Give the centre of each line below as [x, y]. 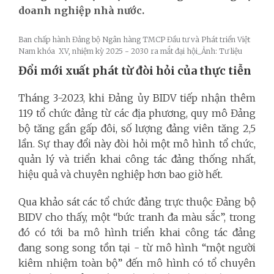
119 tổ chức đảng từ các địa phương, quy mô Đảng [137, 113]
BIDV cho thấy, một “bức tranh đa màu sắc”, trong [137, 217]
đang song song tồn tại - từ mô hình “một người [137, 247]
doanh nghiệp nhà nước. [81, 10]
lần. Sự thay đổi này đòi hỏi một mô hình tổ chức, [137, 143]
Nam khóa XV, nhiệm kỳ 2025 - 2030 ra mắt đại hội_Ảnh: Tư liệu [130, 51]
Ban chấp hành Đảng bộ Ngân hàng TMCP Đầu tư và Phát [119, 39]
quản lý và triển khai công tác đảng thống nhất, [137, 159]
